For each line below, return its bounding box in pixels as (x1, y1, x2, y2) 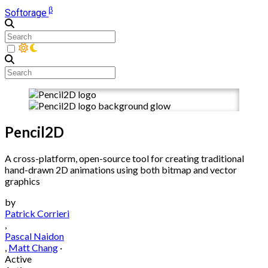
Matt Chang (8, 242, 58, 254)
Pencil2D (5, 123, 64, 141)
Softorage (5, 7, 47, 19)
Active (5, 253, 32, 265)
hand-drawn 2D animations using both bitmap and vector (5, 164, 237, 176)
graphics (5, 175, 40, 187)
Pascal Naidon (5, 230, 64, 242)
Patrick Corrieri (5, 208, 69, 220)
